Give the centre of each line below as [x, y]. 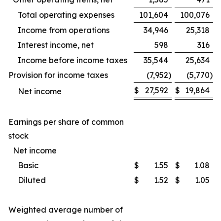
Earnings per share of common [66, 122]
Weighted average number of [66, 210]
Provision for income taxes [58, 75]
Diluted [32, 180]
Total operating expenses [66, 15]
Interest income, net [56, 45]
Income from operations [64, 30]
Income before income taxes [73, 60]
